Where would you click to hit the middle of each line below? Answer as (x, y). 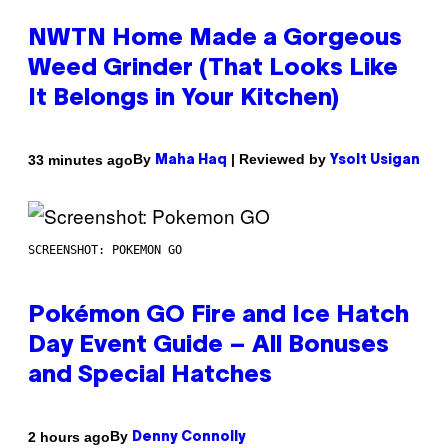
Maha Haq (191, 161)
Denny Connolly (189, 438)
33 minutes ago (80, 159)
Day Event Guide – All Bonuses (208, 346)
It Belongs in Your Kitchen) (183, 99)
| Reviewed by (278, 159)
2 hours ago (69, 436)
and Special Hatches (150, 376)
